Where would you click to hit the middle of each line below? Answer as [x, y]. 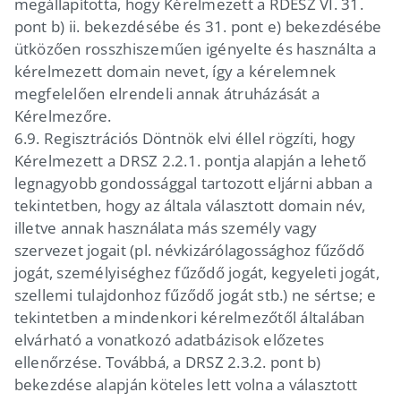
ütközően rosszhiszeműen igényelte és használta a [195, 48]
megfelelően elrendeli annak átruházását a [167, 93]
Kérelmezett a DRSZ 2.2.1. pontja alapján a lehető [190, 160]
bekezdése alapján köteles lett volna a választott [186, 384]
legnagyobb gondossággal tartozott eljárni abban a [193, 183]
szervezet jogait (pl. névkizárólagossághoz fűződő [189, 250]
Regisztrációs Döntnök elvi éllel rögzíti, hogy [200, 138]
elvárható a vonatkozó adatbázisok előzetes [169, 339]
